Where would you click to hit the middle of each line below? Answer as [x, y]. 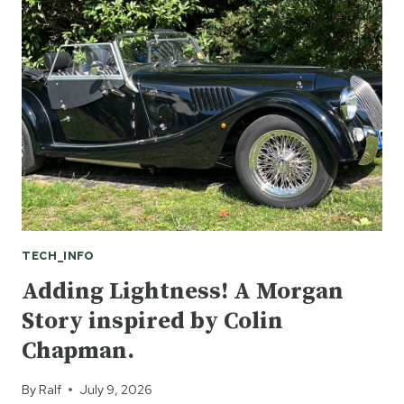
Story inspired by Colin [152, 321]
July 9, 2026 [116, 390]
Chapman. [78, 351]
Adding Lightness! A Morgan [183, 291]
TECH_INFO [58, 256]
